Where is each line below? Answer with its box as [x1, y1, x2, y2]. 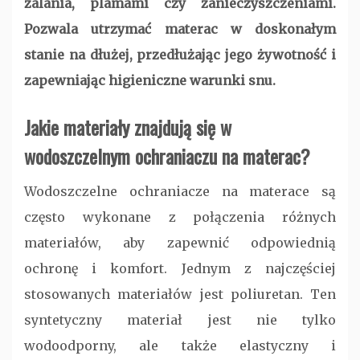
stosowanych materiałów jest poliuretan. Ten [24, 286, 336, 303]
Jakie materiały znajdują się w [24, 112, 231, 142]
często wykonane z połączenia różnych [24, 209, 336, 226]
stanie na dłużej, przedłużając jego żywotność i [24, 47, 336, 63]
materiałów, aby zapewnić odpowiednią [24, 235, 336, 252]
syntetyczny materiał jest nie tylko [24, 312, 336, 329]
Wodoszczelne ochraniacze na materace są [24, 183, 336, 200]
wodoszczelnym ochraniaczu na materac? [24, 141, 310, 171]
